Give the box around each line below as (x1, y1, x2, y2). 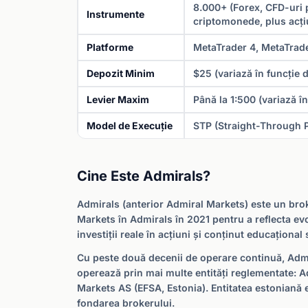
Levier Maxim (87, 93, 149, 105)
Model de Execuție (87, 120, 173, 131)
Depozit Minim (87, 67, 155, 79)
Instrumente (87, 8, 144, 20)
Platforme (87, 41, 133, 53)
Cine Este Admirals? (77, 168, 210, 184)
